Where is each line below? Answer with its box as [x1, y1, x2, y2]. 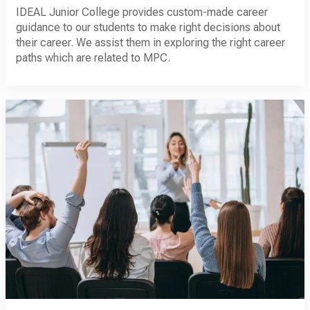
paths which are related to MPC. [16, 51, 170, 64]
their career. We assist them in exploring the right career [16, 35, 285, 49]
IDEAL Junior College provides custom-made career [16, 5, 268, 19]
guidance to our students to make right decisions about [16, 20, 280, 34]
